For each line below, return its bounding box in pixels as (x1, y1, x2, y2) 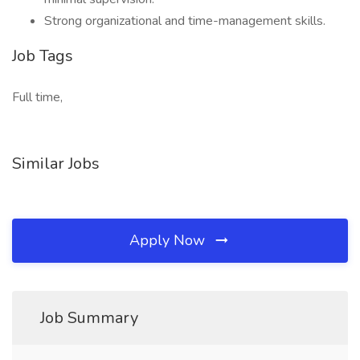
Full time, (12, 88, 63, 106)
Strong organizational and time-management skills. (44, 12, 325, 30)
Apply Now (129, 231, 209, 250)
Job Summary (40, 307, 138, 329)
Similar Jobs (12, 153, 100, 174)
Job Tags (12, 45, 73, 67)
